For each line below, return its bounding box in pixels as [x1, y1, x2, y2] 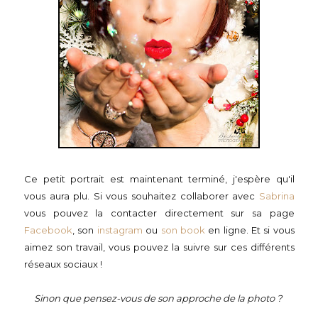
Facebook [24, 224, 72, 236]
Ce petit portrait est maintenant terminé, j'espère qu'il [24, 173, 295, 185]
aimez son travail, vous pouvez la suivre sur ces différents [24, 241, 295, 253]
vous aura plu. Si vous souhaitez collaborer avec [24, 190, 259, 202]
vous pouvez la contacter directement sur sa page [24, 207, 295, 219]
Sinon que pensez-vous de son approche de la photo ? [34, 292, 285, 304]
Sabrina [258, 190, 295, 202]
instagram [97, 224, 143, 236]
